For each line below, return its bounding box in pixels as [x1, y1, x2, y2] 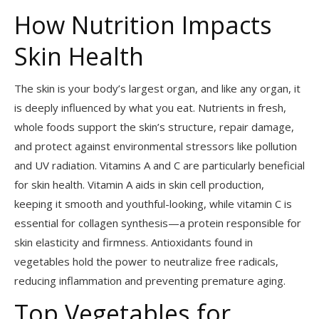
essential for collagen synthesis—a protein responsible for [14, 216, 301, 230]
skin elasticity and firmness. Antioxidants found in [14, 235, 253, 249]
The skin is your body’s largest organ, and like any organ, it [14, 81, 300, 95]
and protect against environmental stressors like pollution [14, 139, 297, 153]
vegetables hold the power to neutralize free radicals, [14, 254, 278, 268]
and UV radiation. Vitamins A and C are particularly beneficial [14, 158, 305, 172]
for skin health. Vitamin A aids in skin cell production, [14, 177, 264, 192]
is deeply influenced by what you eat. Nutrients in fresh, [14, 100, 286, 115]
